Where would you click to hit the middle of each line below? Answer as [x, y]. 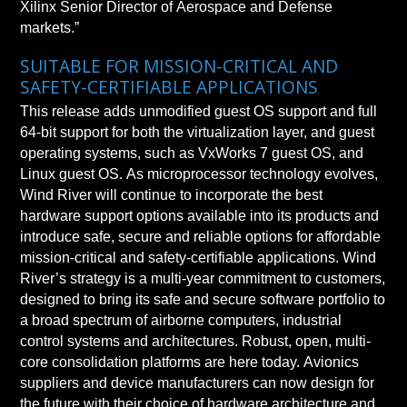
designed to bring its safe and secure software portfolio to [169, 299]
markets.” [50, 27]
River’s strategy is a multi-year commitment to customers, [203, 278]
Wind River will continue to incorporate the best [172, 194]
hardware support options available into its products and [200, 215]
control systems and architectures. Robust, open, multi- [131, 341]
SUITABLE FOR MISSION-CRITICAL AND [179, 65]
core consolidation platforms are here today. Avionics [190, 362]
